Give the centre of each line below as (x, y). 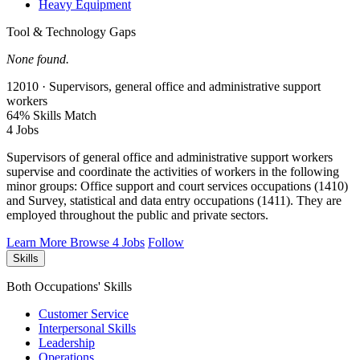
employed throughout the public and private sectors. (137, 215)
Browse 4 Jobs (107, 243)
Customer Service (84, 314)
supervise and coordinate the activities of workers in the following (173, 172)
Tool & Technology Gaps (71, 32)
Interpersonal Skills (87, 329)
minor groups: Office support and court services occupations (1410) (177, 186)
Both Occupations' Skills (69, 287)
